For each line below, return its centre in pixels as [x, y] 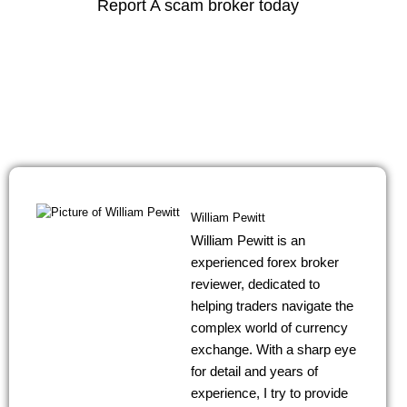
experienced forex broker [265, 263]
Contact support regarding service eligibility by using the [198, 39]
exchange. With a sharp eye [273, 350]
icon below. [198, 56]
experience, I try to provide [269, 393]
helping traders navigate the [272, 306]
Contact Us [198, 98]
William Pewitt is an [248, 241]
